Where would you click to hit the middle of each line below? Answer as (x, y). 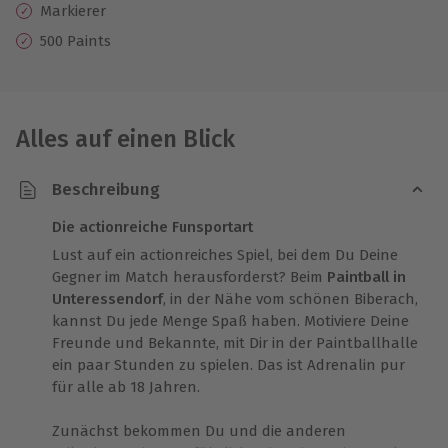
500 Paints (75, 40)
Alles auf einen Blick (125, 138)
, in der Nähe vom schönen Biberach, (290, 298)
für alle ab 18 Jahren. (128, 386)
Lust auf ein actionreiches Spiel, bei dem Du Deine (225, 254)
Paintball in (366, 276)
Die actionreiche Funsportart (152, 226)
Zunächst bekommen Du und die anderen (199, 430)
